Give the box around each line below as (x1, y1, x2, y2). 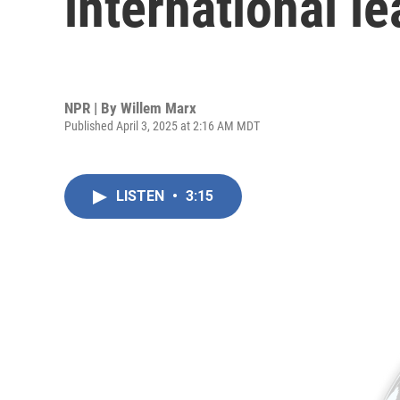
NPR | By (64, 98, 121, 117)
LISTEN (116, 187, 168, 204)
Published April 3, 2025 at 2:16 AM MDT (64, 118, 260, 133)
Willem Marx (121, 98, 196, 117)
